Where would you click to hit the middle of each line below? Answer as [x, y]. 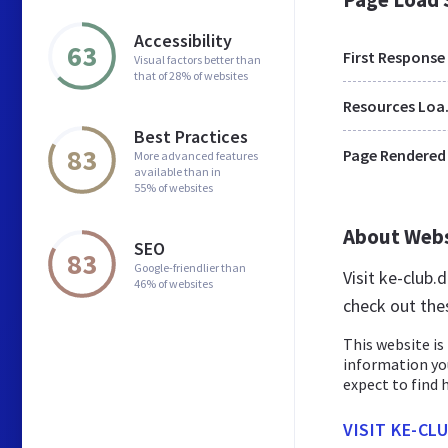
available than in [177, 171]
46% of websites [173, 283]
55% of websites [173, 187]
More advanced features [196, 155]
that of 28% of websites [191, 75]
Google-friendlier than [190, 267]
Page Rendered [394, 155]
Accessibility [183, 40]
